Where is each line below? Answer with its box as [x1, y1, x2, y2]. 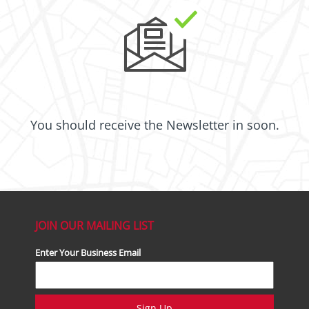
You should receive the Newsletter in [30, 117, 247, 133]
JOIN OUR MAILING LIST [35, 218, 154, 233]
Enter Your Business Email [35, 246, 141, 259]
